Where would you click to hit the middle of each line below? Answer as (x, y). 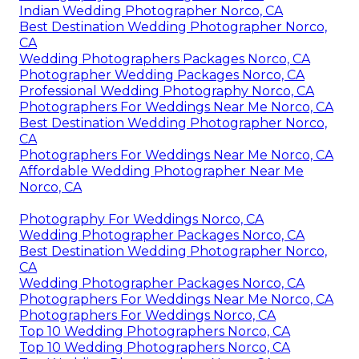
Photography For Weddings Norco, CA (141, 219)
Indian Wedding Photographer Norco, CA (151, 10)
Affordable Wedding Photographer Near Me (161, 171)
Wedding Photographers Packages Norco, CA (165, 58)
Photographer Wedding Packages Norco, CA (162, 75)
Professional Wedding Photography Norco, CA (167, 91)
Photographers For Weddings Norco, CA (147, 315)
